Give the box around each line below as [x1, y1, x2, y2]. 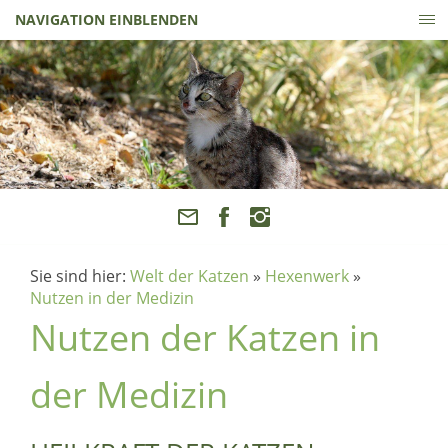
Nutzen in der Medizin [30, 287, 194, 309]
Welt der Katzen [130, 265, 249, 287]
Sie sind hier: [30, 265, 130, 287]
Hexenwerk [265, 265, 349, 287]
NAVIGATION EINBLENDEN [15, 10, 198, 29]
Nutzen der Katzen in [30, 313, 380, 362]
